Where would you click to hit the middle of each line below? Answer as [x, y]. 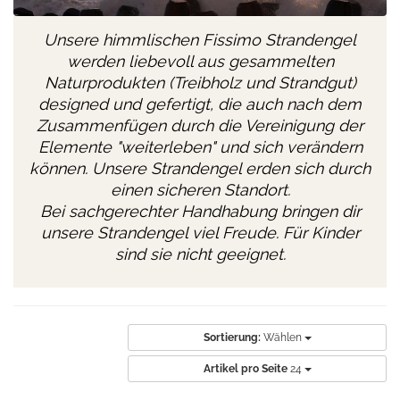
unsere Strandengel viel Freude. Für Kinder [200, 232]
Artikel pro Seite [245, 368]
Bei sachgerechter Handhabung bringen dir [200, 211]
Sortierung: [232, 337]
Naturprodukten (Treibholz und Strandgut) [200, 82]
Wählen [283, 337]
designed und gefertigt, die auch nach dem [200, 104]
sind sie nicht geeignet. [200, 254]
